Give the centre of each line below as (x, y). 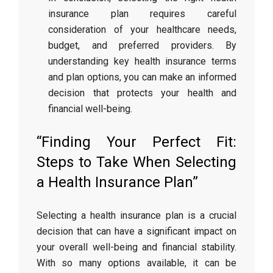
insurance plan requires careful (142, 14)
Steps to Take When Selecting (136, 162)
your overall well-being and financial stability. (136, 247)
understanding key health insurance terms (142, 61)
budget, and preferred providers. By (142, 45)
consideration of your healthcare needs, (142, 30)
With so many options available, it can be (136, 263)
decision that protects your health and (142, 93)
